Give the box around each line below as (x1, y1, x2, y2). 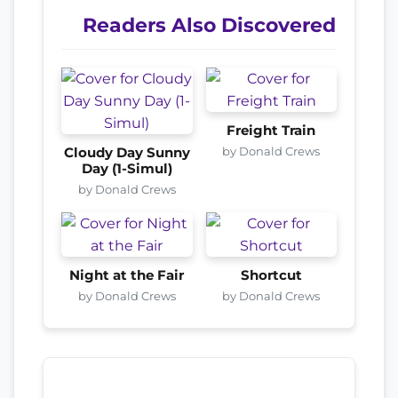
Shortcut (240, 267, 302, 283)
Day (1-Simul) (81, 160, 172, 177)
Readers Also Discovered (83, 12, 336, 36)
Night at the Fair (69, 267, 185, 283)
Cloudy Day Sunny (63, 144, 190, 161)
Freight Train (227, 122, 316, 139)
